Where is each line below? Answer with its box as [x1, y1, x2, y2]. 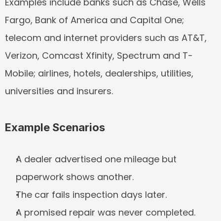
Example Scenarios [5, 121, 105, 134]
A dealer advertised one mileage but [16, 153, 177, 165]
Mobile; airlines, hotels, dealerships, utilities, [5, 67, 193, 79]
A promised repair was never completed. [16, 206, 195, 219]
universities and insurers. [5, 85, 113, 97]
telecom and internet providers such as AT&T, [5, 32, 207, 44]
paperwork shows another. [16, 171, 134, 183]
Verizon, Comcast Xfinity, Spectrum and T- [5, 49, 193, 62]
